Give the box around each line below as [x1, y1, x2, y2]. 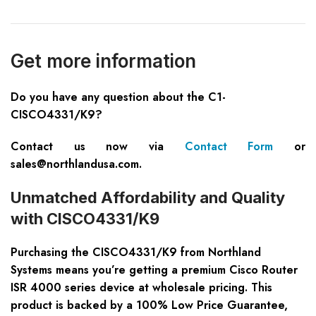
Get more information [11, 50, 196, 73]
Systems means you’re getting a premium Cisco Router [11, 262, 298, 279]
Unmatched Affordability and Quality [11, 188, 285, 207]
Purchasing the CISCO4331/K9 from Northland [11, 244, 261, 261]
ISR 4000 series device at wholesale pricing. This [11, 279, 272, 296]
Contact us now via [11, 138, 185, 155]
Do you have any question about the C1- [11, 89, 226, 106]
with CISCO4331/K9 [11, 209, 159, 229]
